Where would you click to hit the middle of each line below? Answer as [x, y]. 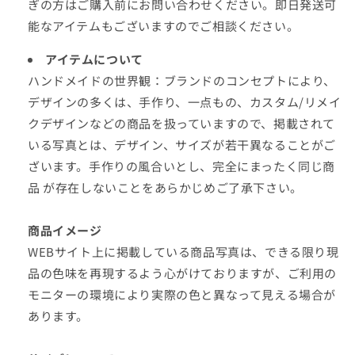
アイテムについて [94, 59]
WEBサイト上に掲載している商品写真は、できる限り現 [183, 252]
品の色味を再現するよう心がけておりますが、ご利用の [183, 273]
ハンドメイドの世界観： [96, 80]
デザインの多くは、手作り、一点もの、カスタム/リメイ [185, 102]
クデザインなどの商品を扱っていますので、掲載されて [181, 123]
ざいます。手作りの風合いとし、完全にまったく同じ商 [182, 166]
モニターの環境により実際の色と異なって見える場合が [182, 294]
